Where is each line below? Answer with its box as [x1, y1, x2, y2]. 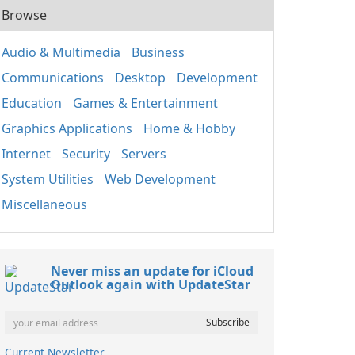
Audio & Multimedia [2, 44, 120, 61]
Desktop [115, 69, 166, 86]
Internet [2, 145, 51, 162]
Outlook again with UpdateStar [51, 276, 250, 293]
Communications [2, 69, 104, 86]
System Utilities [2, 170, 94, 188]
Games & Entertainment [73, 94, 218, 112]
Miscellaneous [2, 196, 87, 213]
